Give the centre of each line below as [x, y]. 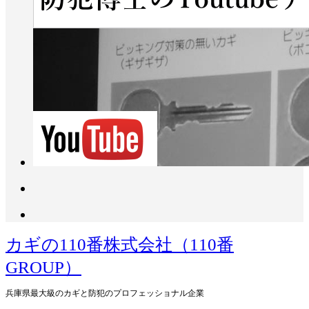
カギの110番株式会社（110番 [120, 244]
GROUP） [43, 267]
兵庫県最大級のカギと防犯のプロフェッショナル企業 [105, 292]
